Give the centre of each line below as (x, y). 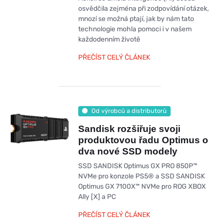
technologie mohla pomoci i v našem (135, 29)
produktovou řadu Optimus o (143, 140)
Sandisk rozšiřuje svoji (129, 129)
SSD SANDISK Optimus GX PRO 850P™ (138, 166)
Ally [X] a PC (97, 197)
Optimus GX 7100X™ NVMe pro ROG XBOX (142, 186)
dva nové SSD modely (128, 151)
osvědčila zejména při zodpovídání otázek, (143, 8)
